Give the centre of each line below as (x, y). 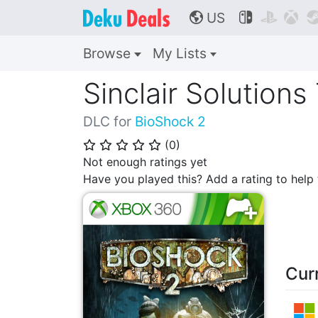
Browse (109, 53)
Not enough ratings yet (145, 162)
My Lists (181, 53)
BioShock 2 (170, 121)
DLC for (109, 121)
